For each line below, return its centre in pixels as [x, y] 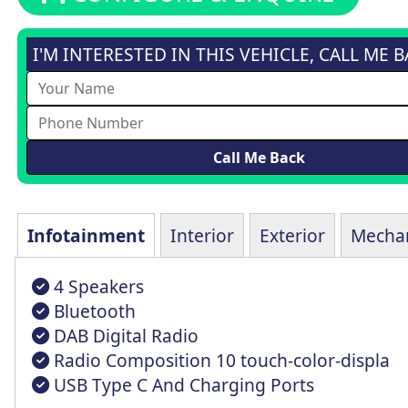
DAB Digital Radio [124, 335]
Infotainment [86, 235]
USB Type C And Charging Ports [182, 384]
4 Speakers [97, 286]
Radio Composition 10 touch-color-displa [219, 360]
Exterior [292, 235]
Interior [202, 235]
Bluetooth [92, 311]
